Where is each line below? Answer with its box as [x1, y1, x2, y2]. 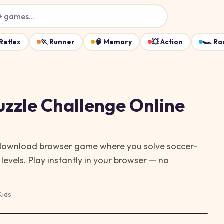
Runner [49, 37, 75, 46]
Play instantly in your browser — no [26, 154, 169, 166]
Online [126, 94, 185, 116]
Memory [103, 37, 132, 46]
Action [160, 37, 183, 46]
